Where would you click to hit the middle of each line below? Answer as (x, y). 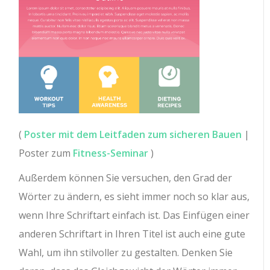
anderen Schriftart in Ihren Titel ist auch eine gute (132, 234)
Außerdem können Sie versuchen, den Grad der (126, 178)
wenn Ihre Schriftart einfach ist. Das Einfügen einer (134, 215)
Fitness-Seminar (111, 153)
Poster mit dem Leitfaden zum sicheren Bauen (133, 135)
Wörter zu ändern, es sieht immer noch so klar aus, (134, 197)
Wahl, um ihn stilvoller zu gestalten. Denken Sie (126, 253)
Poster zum (46, 153)
